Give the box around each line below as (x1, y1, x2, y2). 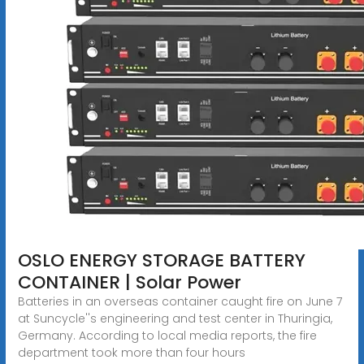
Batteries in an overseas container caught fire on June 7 (17, 292, 342, 310)
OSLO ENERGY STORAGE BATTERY (17, 247, 305, 273)
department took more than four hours (17, 344, 245, 361)
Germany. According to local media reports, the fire (17, 327, 317, 344)
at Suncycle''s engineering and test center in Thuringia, (17, 310, 332, 327)
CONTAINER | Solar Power (17, 269, 241, 295)
